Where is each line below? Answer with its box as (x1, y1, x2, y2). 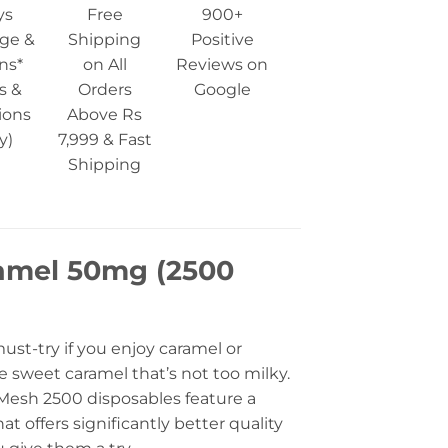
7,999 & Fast (57, 130, 152, 150)
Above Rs (67, 105, 143, 125)
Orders (77, 80, 132, 100)
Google (193, 80, 251, 100)
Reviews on (176, 55, 269, 75)
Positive (190, 30, 254, 50)
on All (82, 55, 127, 75)
